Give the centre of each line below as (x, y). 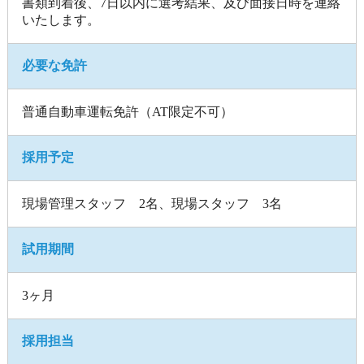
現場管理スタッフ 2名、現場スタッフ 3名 (152, 203)
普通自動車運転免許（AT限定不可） (128, 111)
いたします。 (61, 19)
